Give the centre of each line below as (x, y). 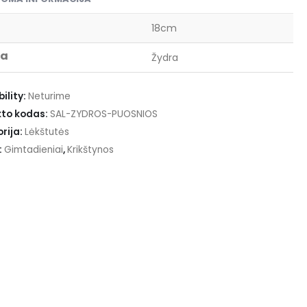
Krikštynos (90, 150)
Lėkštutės (47, 132)
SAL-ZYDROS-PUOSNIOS (103, 114)
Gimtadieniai (33, 150)
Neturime (49, 96)
